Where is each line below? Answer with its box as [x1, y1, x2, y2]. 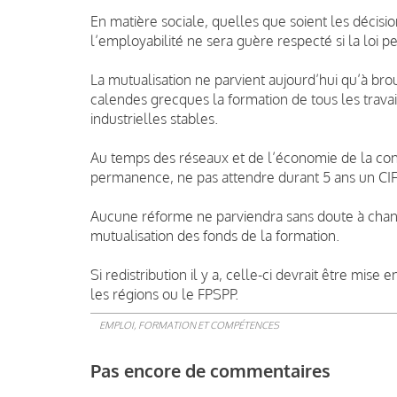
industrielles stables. [90, 109, 218, 128]
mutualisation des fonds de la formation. [90, 226, 339, 245]
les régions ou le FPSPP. [90, 284, 238, 303]
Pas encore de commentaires [90, 358, 331, 382]
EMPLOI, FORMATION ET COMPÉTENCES [99, 318, 279, 331]
